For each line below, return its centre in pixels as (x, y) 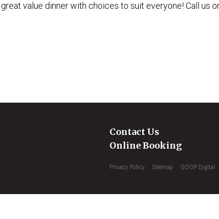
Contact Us (134, 131)
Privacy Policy (127, 167)
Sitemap (163, 167)
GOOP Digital (198, 167)
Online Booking (146, 145)
